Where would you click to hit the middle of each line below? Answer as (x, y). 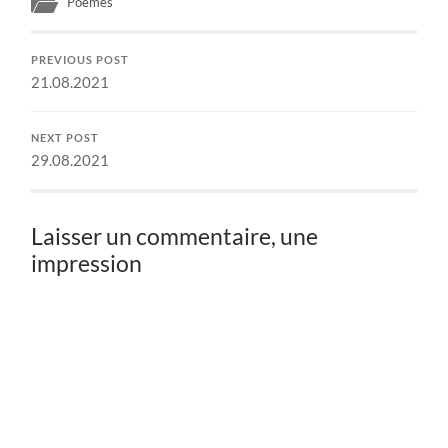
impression (87, 263)
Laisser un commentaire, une (175, 236)
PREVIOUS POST (80, 59)
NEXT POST (65, 137)
